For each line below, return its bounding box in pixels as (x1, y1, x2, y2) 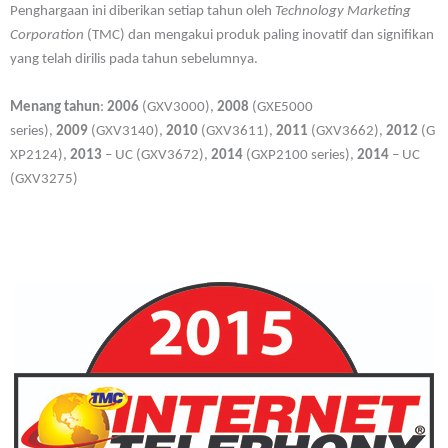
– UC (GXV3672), (102, 147, 211, 163)
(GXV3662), (308, 123, 386, 139)
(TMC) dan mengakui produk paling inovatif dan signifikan (84, 27, 434, 43)
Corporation (10, 27, 84, 43)
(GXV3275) (10, 171, 78, 187)
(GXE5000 (249, 99, 313, 115)
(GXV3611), (198, 123, 276, 139)
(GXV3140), (88, 123, 166, 139)
